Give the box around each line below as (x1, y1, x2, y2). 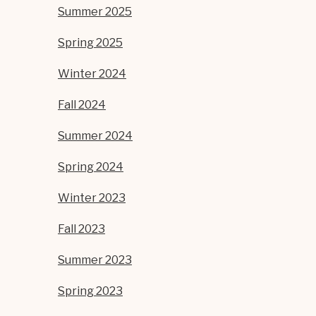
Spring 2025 (58, 36, 123, 49)
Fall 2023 (58, 222, 105, 236)
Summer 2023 (58, 253, 132, 267)
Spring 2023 (58, 284, 123, 298)
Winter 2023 (58, 191, 126, 205)
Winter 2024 (58, 67, 126, 80)
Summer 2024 (58, 129, 133, 142)
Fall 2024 (58, 98, 106, 111)
